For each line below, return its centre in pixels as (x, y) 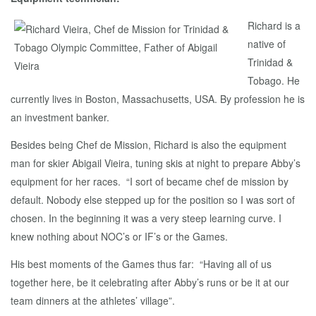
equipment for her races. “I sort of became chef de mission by (150, 182)
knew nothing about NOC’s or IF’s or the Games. (119, 237)
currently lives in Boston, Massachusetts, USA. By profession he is (158, 99)
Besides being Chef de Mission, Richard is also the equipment (148, 145)
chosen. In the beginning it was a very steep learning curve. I (146, 218)
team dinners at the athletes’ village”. (93, 301)
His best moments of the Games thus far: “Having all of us (141, 264)
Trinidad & (270, 62)
